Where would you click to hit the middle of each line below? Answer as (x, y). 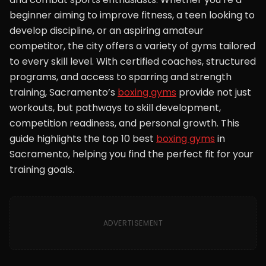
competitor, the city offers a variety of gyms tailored (132, 46)
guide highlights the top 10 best (83, 139)
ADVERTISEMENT (133, 223)
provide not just (214, 92)
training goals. (42, 170)
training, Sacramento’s (64, 92)
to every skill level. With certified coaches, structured (133, 61)
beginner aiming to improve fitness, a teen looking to (132, 15)
